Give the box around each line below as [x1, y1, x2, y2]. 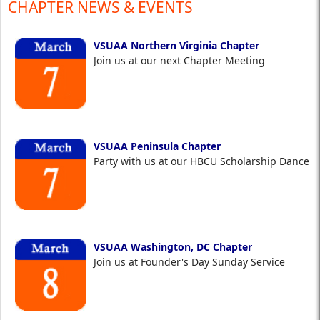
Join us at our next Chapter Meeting [94, 54, 271, 68]
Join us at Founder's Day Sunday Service [94, 255, 299, 269]
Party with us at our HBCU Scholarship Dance [94, 154, 312, 169]
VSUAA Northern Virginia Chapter [94, 39, 259, 53]
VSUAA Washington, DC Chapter [94, 240, 252, 254]
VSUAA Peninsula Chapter [94, 139, 224, 154]
